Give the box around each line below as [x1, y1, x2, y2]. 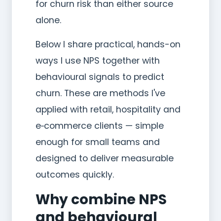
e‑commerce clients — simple [36, 119, 164, 132]
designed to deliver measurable [36, 152, 174, 164]
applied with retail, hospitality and [36, 103, 181, 115]
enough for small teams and [36, 136, 160, 148]
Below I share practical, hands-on [36, 38, 181, 50]
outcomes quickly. [36, 168, 114, 181]
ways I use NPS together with [36, 54, 160, 67]
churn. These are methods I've [36, 87, 165, 99]
